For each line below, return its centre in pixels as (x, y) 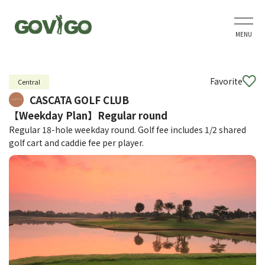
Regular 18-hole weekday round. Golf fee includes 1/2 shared (127, 130)
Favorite (226, 81)
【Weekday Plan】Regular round (88, 115)
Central (29, 82)
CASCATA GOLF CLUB (79, 100)
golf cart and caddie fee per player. (76, 143)
